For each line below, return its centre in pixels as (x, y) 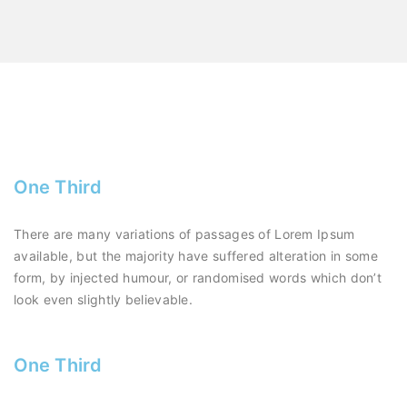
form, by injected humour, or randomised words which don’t (198, 277)
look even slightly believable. (104, 299)
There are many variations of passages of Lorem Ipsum (184, 233)
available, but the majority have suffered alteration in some (196, 255)
